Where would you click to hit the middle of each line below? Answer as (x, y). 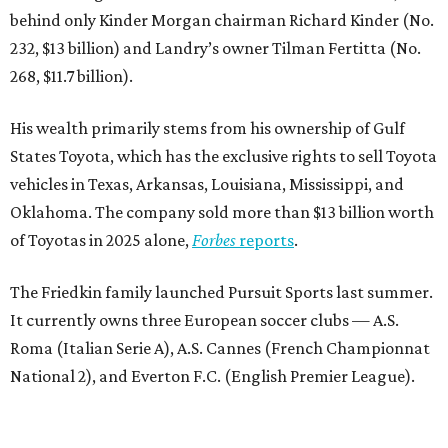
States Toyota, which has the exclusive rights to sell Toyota (223, 155)
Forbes (215, 239)
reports (266, 239)
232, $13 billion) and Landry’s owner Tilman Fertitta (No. (215, 47)
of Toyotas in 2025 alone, (101, 239)
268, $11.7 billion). (71, 75)
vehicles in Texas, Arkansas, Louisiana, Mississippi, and (207, 183)
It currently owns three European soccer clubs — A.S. (204, 319)
